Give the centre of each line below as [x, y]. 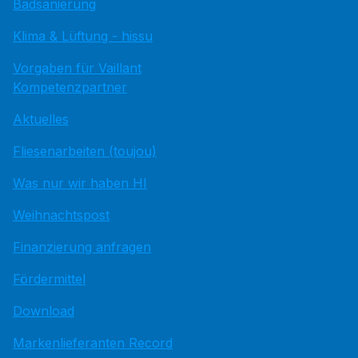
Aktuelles [41, 119]
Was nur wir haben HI [80, 183]
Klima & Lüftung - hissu [83, 36]
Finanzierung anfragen [82, 247]
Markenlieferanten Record [93, 343]
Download [44, 311]
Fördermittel [49, 279]
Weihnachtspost [61, 215]
